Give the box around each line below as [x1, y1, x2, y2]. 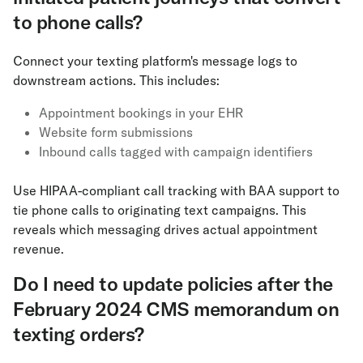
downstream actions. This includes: [13, 71, 220, 88]
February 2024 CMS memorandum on [13, 296, 340, 321]
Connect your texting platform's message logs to [13, 52, 297, 69]
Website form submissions [39, 123, 193, 140]
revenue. [13, 240, 64, 257]
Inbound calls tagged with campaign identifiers [39, 143, 313, 160]
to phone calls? [13, 9, 143, 34]
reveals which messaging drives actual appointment [13, 220, 318, 237]
